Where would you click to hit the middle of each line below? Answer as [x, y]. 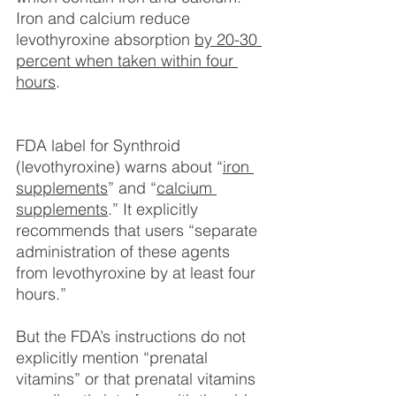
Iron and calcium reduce [105, 19]
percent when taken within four [127, 61]
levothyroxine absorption [105, 40]
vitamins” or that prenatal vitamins [138, 379]
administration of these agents [125, 252]
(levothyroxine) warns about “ [119, 167]
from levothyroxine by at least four [138, 273]
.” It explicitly [155, 209]
